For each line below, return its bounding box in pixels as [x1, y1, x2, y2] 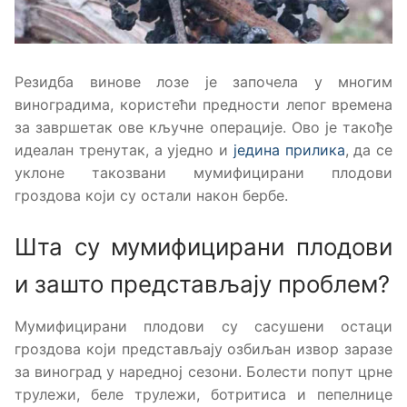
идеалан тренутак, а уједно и [15, 141, 233, 160]
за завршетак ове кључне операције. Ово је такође [15, 118, 392, 137]
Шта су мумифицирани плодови [15, 232, 392, 261]
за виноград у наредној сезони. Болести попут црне [15, 362, 392, 381]
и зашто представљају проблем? [15, 269, 390, 298]
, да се [344, 141, 392, 160]
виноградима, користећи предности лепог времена [15, 95, 392, 114]
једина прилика [233, 141, 345, 160]
